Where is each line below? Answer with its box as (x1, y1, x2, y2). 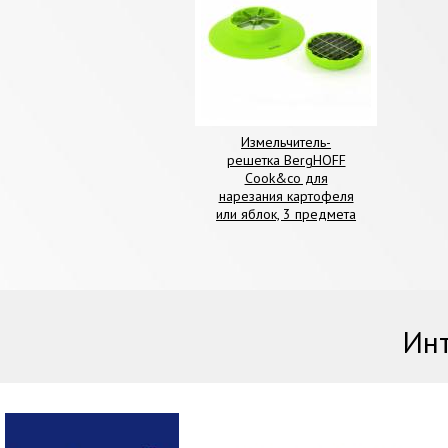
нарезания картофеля (218, 186, 354, 205)
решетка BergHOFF (226, 150, 346, 169)
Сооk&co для (244, 168, 328, 187)
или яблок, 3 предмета (216, 204, 357, 223)
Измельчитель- (241, 132, 332, 151)
